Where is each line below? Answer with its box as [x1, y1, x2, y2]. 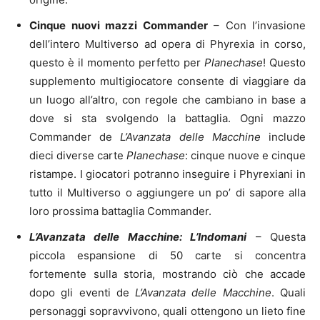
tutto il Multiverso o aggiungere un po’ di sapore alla [29, 185, 306, 199]
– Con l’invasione [207, 18, 306, 32]
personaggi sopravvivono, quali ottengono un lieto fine [29, 304, 306, 318]
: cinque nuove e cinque [185, 148, 306, 162]
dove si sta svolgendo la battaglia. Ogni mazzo [29, 111, 306, 125]
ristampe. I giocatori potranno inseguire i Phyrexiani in [29, 166, 306, 181]
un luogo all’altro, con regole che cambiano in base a [29, 92, 306, 106]
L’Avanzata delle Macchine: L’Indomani [29, 229, 247, 244]
